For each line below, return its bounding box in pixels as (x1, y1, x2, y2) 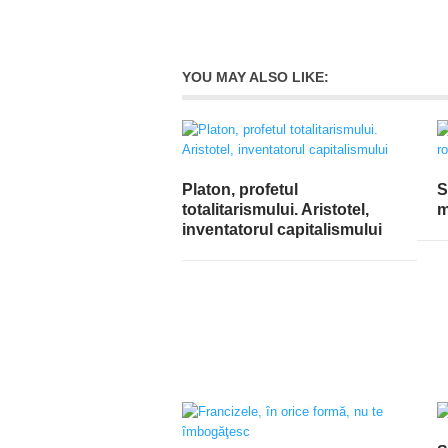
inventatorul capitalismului (182, 220, 382, 238)
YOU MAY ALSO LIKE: (182, 68, 329, 85)
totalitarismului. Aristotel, (182, 200, 369, 218)
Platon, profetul (182, 180, 298, 198)
